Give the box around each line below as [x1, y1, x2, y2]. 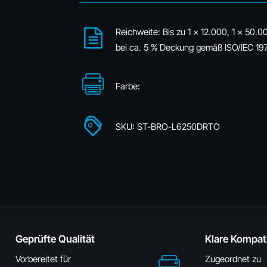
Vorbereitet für [15, 253, 71, 265]
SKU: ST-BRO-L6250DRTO [115, 121, 220, 132]
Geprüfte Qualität [15, 233, 95, 245]
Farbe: [115, 80, 140, 92]
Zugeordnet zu [205, 253, 261, 265]
